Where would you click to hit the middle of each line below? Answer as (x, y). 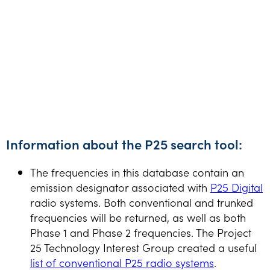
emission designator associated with (120, 187)
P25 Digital (237, 187)
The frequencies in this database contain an (137, 172)
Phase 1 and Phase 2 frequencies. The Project (141, 232)
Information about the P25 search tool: (124, 144)
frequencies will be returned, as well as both (138, 217)
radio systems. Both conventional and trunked (142, 202)
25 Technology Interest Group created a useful (143, 247)
